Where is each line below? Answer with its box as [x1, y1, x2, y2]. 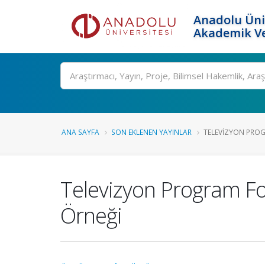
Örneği [60, 201, 122, 230]
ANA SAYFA [62, 127, 99, 137]
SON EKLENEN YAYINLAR [111, 127, 192, 137]
